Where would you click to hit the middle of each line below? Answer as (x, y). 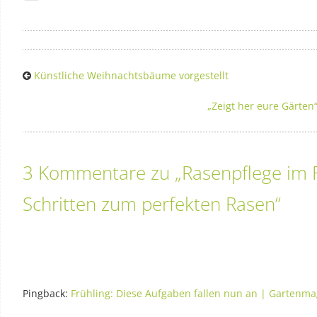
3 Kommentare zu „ (102, 172)
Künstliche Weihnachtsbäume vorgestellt (131, 75)
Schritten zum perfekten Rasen (149, 203)
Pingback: (47, 293)
